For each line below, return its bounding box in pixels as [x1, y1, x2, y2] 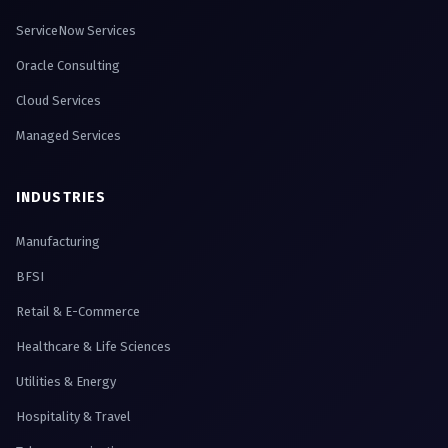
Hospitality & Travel [16, 409, 131, 425]
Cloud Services [16, 93, 101, 109]
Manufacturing [16, 234, 100, 250]
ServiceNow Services [16, 23, 136, 39]
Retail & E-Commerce [16, 304, 140, 320]
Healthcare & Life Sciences [16, 339, 171, 355]
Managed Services [16, 128, 121, 144]
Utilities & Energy [16, 374, 116, 390]
